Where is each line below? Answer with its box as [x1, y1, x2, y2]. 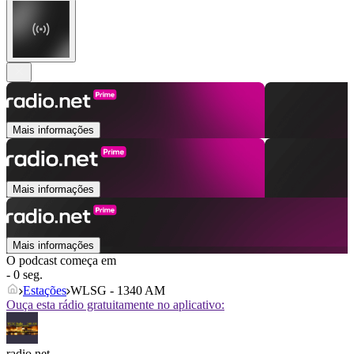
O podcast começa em [6, 254, 116, 268]
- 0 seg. [6, 268, 43, 282]
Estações [23, 284, 66, 298]
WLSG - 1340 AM [70, 284, 165, 298]
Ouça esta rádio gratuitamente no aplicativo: [6, 298, 224, 312]
